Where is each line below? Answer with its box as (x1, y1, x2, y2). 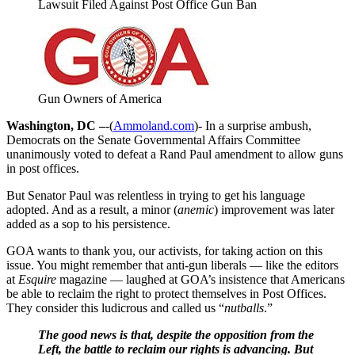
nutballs (224, 300, 264, 315)
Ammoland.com (113, 118, 194, 132)
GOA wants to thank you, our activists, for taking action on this (6, 243, 323, 258)
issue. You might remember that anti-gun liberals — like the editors (6, 258, 338, 272)
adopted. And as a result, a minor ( (6, 202, 177, 216)
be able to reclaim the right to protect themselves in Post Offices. (6, 286, 326, 300)
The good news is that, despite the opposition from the (38, 327, 314, 342)
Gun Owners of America (38, 91, 162, 105)
